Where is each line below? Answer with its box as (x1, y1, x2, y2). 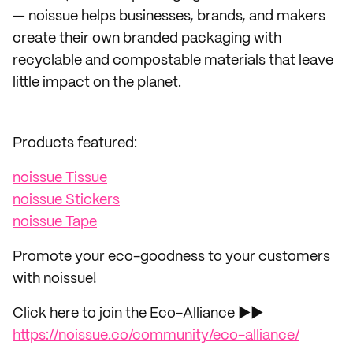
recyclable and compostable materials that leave (13, 54, 333, 68)
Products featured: (13, 136, 137, 150)
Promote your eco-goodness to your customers (13, 250, 330, 264)
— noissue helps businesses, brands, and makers (13, 9, 325, 24)
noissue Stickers (13, 193, 120, 207)
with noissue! (13, 272, 97, 286)
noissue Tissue (13, 171, 107, 185)
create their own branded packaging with (13, 32, 281, 46)
